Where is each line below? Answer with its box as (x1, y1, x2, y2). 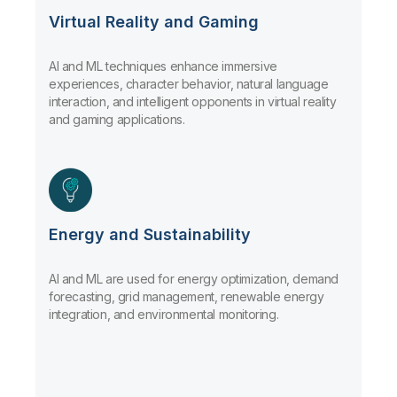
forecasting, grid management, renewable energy (49, 288, 324, 304)
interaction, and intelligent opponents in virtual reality (49, 93, 337, 109)
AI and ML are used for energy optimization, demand (49, 270, 339, 286)
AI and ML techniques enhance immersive (49, 58, 277, 74)
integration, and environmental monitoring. (49, 306, 279, 322)
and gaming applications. (49, 111, 185, 127)
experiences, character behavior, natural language (49, 75, 329, 91)
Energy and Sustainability (49, 224, 251, 244)
